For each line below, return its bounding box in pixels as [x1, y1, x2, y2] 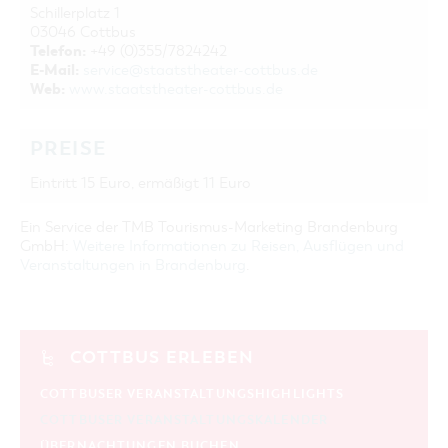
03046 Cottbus [30, 23, 136, 42]
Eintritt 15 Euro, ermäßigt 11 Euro [30, 174, 251, 193]
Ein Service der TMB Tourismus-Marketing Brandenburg [20, 218, 398, 237]
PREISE [30, 136, 107, 162]
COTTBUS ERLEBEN [70, 347, 255, 369]
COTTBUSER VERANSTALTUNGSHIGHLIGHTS [40, 386, 345, 403]
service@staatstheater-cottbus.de [83, 61, 318, 80]
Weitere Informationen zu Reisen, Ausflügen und [73, 237, 404, 256]
